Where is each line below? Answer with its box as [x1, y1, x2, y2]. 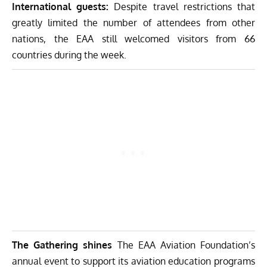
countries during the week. [12, 48, 126, 61]
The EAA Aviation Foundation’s [112, 238, 256, 251]
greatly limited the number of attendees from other [12, 16, 255, 29]
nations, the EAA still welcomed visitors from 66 [12, 32, 255, 45]
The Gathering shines [12, 238, 113, 251]
